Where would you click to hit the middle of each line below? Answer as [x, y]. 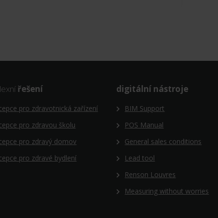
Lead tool [140, 158]
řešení [30, 89]
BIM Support [145, 108]
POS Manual [144, 125]
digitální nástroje [152, 89]
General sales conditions [163, 141]
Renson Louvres [150, 174]
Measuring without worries [167, 191]
